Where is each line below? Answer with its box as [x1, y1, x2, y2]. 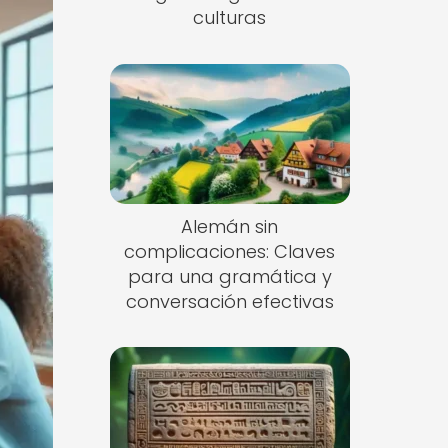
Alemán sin [181, 213, 279, 239]
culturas [193, 5, 267, 30]
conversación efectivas [125, 288, 334, 314]
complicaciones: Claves [124, 238, 336, 264]
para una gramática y [127, 263, 332, 289]
